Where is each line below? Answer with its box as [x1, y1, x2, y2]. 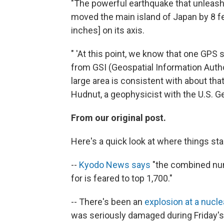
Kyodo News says [79, 159, 150, 170]
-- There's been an [71, 196, 144, 207]
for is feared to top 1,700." [71, 173, 172, 183]
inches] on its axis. [71, 25, 144, 35]
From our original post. [71, 112, 166, 123]
